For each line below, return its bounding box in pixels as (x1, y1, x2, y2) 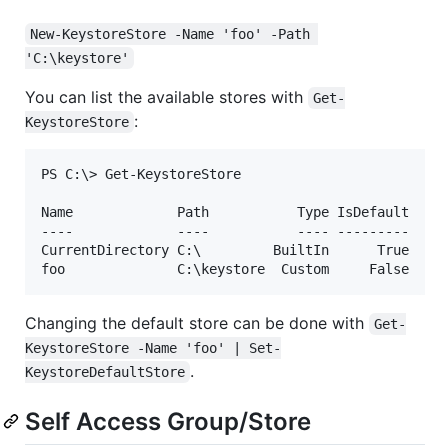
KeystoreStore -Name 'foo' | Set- (25, 339, 281, 356)
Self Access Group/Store (25, 406, 311, 436)
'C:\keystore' (25, 49, 129, 66)
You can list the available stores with (25, 86, 308, 107)
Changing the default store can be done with (25, 312, 369, 333)
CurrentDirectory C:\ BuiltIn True (41, 241, 409, 258)
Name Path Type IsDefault (41, 203, 409, 220)
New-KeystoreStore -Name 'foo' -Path (30, 25, 319, 42)
